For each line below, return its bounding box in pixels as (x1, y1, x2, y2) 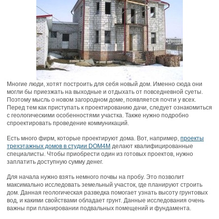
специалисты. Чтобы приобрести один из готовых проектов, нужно (7, 151, 193, 157)
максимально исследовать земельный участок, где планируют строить (7, 181, 202, 188)
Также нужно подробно (125, 112, 189, 119)
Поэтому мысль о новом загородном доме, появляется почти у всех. (7, 96, 196, 103)
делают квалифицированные (110, 143, 193, 150)
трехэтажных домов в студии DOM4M (7, 143, 110, 150)
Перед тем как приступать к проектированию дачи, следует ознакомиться (7, 104, 212, 111)
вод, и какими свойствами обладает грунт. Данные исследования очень (7, 197, 204, 204)
